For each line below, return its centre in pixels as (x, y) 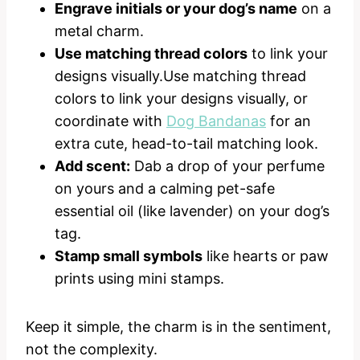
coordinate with (110, 121)
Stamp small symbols (129, 256)
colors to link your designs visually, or (181, 98)
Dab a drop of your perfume (227, 166)
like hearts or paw (266, 256)
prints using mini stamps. (139, 278)
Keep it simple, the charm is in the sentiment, (178, 326)
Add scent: (92, 166)
